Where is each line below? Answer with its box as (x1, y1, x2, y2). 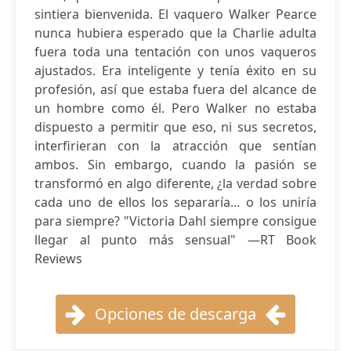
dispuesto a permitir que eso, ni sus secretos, (34, 118, 317, 136)
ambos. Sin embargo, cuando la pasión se (34, 156, 317, 173)
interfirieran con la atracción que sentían (34, 137, 317, 154)
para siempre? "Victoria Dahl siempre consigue (34, 212, 317, 230)
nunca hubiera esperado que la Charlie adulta (34, 24, 317, 42)
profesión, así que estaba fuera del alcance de (34, 81, 317, 98)
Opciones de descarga (95, 303, 256, 324)
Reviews (34, 250, 82, 267)
